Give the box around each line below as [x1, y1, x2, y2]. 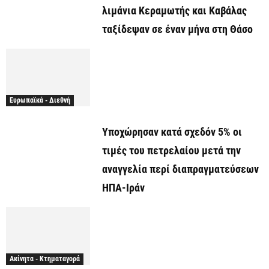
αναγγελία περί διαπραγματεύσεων [102, 163, 259, 176]
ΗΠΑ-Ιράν [102, 181, 145, 195]
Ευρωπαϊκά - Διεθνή [10, 96, 70, 105]
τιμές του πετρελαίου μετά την [102, 144, 241, 157]
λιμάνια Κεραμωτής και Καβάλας [102, 4, 247, 17]
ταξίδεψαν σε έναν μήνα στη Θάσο [102, 22, 253, 35]
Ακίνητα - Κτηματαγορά [10, 255, 80, 264]
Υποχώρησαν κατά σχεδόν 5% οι [102, 125, 242, 139]
